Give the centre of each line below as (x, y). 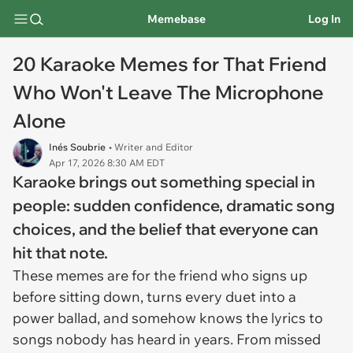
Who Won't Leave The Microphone (168, 92)
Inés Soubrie (77, 147)
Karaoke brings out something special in (164, 182)
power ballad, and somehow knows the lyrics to (168, 318)
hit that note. (60, 253)
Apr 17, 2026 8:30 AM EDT (107, 163)
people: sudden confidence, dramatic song (174, 205)
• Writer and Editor (151, 147)
